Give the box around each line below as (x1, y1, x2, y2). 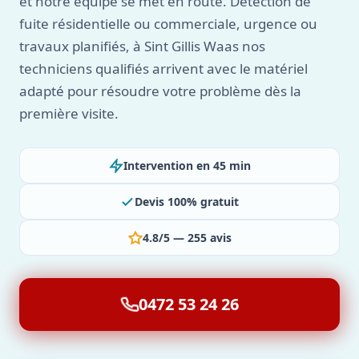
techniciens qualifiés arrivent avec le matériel (19, 59, 308, 78)
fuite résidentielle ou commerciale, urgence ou (19, 14, 317, 33)
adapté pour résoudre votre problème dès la (19, 82, 301, 100)
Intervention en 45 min (123, 158, 251, 173)
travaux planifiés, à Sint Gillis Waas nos (19, 37, 265, 55)
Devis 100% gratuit (135, 194, 239, 209)
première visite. (19, 104, 119, 123)
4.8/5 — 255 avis (142, 230, 232, 245)
